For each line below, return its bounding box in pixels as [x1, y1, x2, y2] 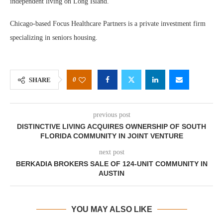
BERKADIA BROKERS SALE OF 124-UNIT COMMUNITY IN [15, 160, 208, 168]
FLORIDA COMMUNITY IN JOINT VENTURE [40, 132, 183, 140]
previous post [93, 111, 130, 118]
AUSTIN [99, 169, 124, 177]
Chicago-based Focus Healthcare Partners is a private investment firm [10, 20, 206, 27]
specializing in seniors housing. [10, 34, 100, 41]
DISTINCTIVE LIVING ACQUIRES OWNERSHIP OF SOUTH [17, 122, 206, 130]
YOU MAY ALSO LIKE [71, 205, 152, 214]
